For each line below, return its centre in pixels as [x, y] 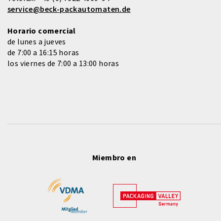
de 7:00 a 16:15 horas [43, 53]
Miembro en [114, 158]
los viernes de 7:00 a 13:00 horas [63, 63]
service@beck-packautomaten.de [69, 9]
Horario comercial [42, 31]
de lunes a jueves [37, 42]
